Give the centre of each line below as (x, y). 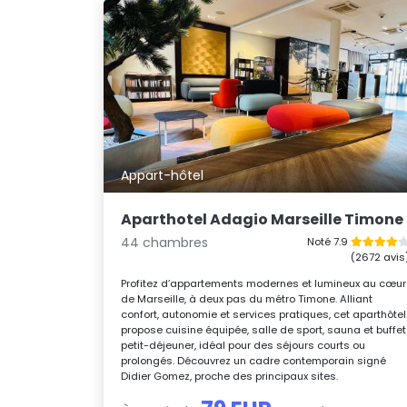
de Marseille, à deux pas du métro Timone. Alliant (247, 298)
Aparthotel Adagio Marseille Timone (263, 219)
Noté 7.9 (328, 241)
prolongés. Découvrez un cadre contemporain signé (254, 360)
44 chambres (165, 242)
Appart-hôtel (163, 176)
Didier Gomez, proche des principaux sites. (230, 376)
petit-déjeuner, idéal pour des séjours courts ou (243, 345)
